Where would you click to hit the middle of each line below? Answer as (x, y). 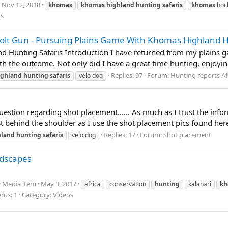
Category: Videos (48, 195)
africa (93, 184)
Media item (19, 183)
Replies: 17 (120, 135)
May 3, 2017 (59, 183)
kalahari (200, 184)
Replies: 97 (127, 76)
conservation (128, 184)
